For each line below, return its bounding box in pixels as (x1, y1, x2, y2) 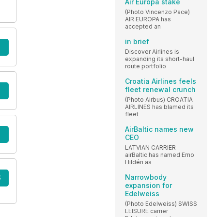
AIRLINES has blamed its (125, 103, 194, 110)
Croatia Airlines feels (125, 77, 196, 85)
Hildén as (125, 158, 152, 166)
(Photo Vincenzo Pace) (125, 8, 190, 15)
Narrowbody (125, 172, 167, 181)
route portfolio (125, 62, 166, 70)
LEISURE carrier (125, 207, 168, 215)
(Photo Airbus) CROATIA (125, 95, 193, 103)
